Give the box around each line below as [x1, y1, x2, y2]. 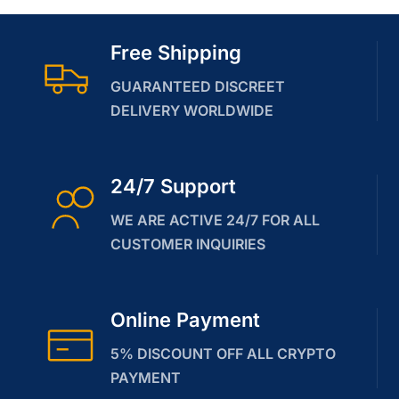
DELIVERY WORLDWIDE [110, 101, 273, 119]
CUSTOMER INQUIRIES [110, 234, 265, 253]
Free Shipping [110, 40, 241, 64]
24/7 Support [110, 174, 236, 198]
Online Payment [110, 307, 260, 331]
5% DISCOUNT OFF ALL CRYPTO [110, 344, 336, 362]
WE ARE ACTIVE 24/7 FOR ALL [110, 210, 320, 229]
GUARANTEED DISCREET [110, 77, 285, 95]
